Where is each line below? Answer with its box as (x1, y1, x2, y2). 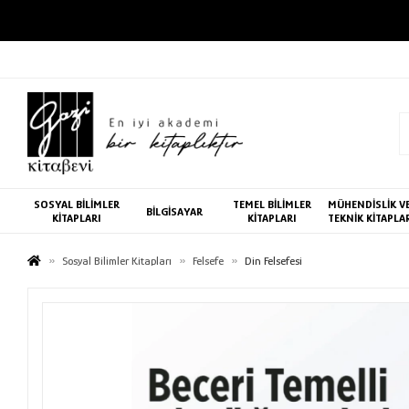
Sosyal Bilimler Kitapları (62, 254, 173, 267)
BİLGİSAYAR (145, 204, 203, 218)
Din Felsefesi (245, 254, 303, 267)
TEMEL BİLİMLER (232, 197, 311, 211)
